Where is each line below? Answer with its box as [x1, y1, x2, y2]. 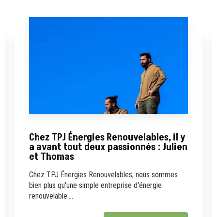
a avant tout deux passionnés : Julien [29, 139, 187, 154]
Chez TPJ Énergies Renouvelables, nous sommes [29, 170, 178, 179]
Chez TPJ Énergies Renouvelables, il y [29, 130, 186, 144]
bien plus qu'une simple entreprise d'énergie [29, 180, 162, 190]
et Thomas [29, 149, 74, 164]
